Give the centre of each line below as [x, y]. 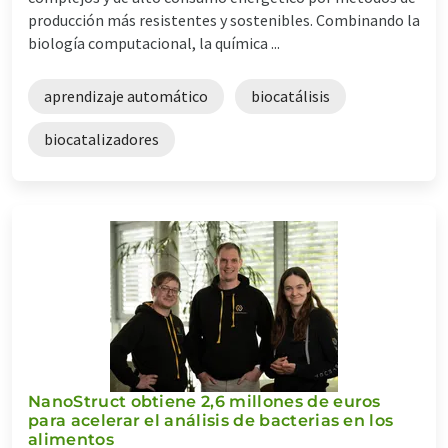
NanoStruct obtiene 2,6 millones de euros [204, 401]
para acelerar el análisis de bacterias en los [211, 420]
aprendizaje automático [126, 95]
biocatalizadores [101, 138]
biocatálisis [290, 95]
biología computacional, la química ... [154, 42]
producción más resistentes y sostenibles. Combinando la [224, 19]
